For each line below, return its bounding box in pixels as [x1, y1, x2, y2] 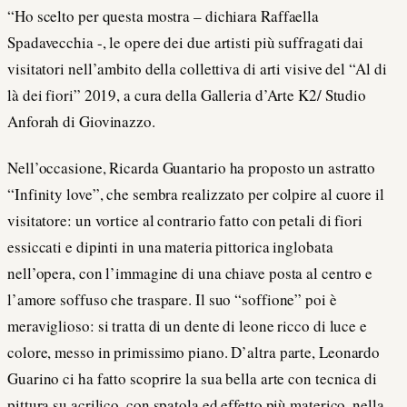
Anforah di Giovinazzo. [7, 110, 155, 132]
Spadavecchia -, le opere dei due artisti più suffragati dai [7, 31, 364, 53]
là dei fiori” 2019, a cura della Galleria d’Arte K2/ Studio [7, 84, 367, 105]
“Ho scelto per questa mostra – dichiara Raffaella [7, 5, 320, 26]
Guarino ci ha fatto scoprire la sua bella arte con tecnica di [7, 367, 377, 389]
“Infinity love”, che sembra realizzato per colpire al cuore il [7, 183, 384, 204]
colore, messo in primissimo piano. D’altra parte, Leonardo [7, 341, 381, 362]
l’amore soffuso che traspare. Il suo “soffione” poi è [7, 288, 337, 310]
